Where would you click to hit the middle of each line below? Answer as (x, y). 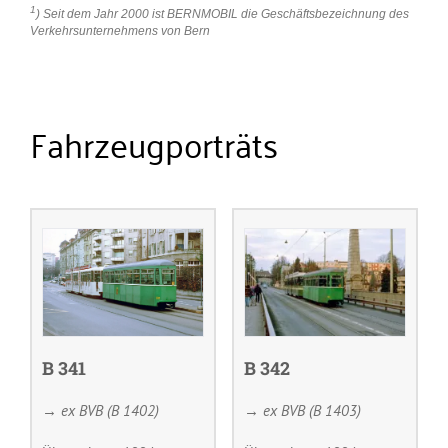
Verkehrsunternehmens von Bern (120, 30)
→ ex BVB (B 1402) (100, 410)
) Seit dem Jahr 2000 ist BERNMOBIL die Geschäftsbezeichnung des (222, 13)
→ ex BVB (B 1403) (302, 410)
